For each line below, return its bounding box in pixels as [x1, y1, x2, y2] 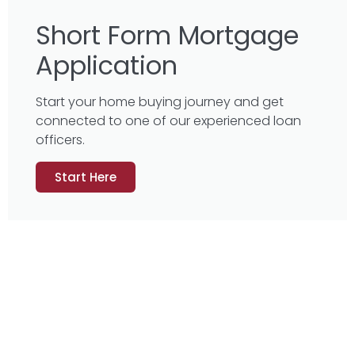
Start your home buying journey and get [36, 93, 284, 112]
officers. [36, 131, 85, 150]
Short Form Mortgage [36, 17, 299, 54]
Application [36, 48, 177, 84]
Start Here [55, 169, 116, 186]
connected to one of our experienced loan [36, 112, 301, 131]
